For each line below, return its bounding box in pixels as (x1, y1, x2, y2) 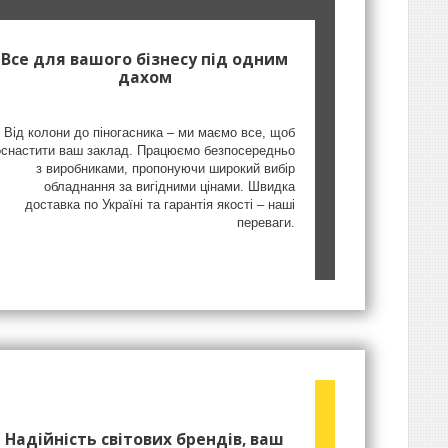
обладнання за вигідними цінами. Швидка (44, 179, 296, 195)
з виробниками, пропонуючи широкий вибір (36, 161, 296, 177)
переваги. (237, 215, 296, 231)
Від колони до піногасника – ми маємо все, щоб (4, 125, 296, 141)
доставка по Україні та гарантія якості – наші (25, 197, 296, 213)
